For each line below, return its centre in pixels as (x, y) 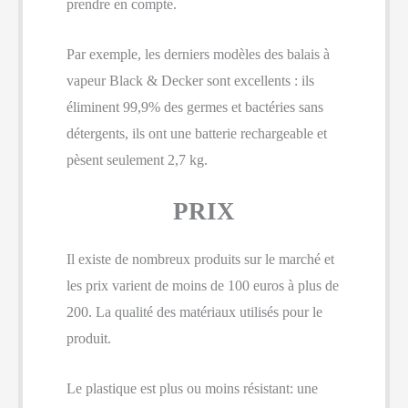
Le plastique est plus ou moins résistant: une (192, 388)
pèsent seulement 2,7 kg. (137, 159)
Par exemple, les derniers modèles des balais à (198, 54)
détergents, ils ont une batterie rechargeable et (197, 133)
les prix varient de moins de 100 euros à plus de (203, 286)
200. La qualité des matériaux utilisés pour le (194, 312)
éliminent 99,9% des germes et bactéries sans (195, 107)
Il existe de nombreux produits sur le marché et (200, 260)
